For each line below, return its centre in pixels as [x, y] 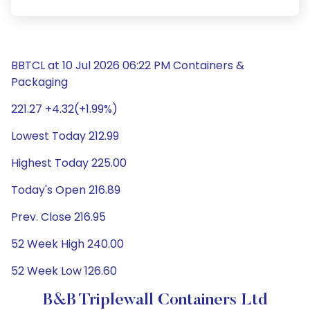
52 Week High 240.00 [67, 244]
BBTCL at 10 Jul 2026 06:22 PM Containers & [128, 65]
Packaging [39, 82]
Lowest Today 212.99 [65, 136]
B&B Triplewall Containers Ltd [155, 300]
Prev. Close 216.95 [58, 217]
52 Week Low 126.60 [64, 271]
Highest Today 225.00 [69, 163]
